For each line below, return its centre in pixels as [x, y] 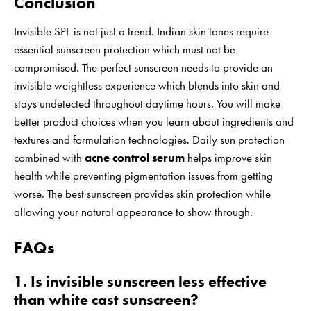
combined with [49, 158]
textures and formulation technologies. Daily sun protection [149, 140]
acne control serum [135, 158]
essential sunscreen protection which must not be [125, 50]
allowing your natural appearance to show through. [133, 212]
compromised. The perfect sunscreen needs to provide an [143, 68]
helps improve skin [228, 158]
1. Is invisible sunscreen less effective [140, 282]
